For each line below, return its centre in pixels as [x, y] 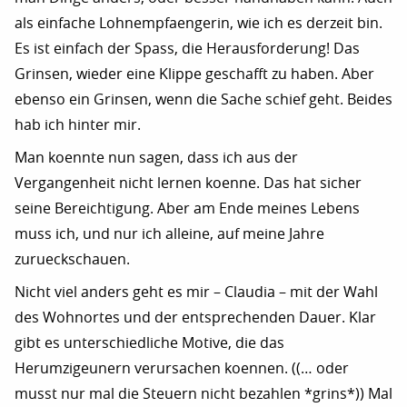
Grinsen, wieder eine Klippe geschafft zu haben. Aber [194, 74]
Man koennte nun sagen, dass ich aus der [156, 157]
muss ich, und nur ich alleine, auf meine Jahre [169, 233]
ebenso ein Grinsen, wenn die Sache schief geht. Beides [203, 99]
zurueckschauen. [72, 259]
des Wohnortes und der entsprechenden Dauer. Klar [195, 317]
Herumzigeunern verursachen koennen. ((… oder [182, 368]
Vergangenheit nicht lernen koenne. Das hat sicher [188, 183]
